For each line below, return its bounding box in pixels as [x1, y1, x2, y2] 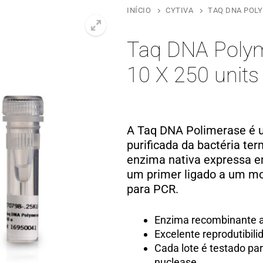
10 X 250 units [127, 63, 259, 88]
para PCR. [127, 183, 178, 197]
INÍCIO [127, 6, 151, 15]
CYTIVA [166, 6, 193, 15]
